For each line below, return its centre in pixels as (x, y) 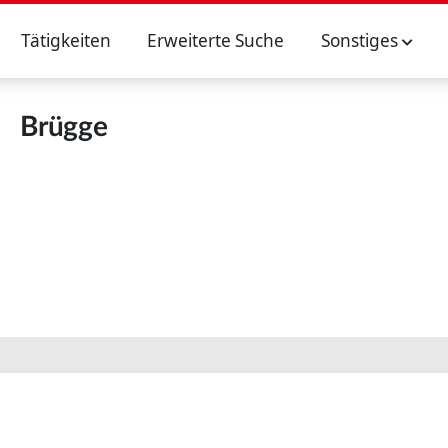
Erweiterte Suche (216, 40)
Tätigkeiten (65, 40)
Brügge (64, 127)
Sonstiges (361, 40)
